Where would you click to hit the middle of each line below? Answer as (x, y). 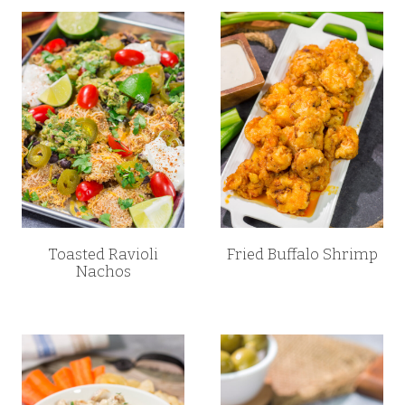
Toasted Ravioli (103, 255)
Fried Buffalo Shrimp (302, 255)
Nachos (103, 272)
